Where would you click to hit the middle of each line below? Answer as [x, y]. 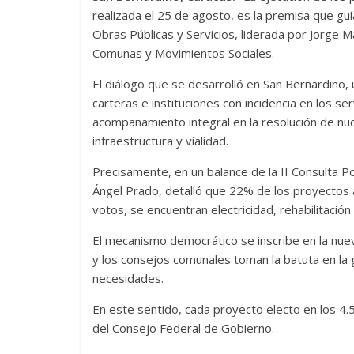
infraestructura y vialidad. [160, 141]
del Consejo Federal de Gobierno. [183, 328]
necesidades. [128, 279]
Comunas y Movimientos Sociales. [183, 53]
